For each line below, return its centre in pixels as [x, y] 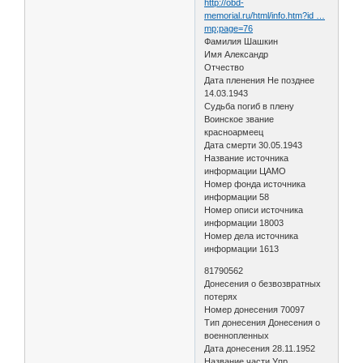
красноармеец [234, 132]
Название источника [247, 158]
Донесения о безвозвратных [263, 284]
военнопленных [237, 336]
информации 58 [237, 197]
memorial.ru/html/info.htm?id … [265, 16]
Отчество [228, 68]
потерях [221, 297]
